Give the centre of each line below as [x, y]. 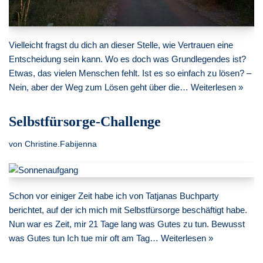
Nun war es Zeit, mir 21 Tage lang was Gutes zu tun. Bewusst [127, 224]
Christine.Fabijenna [61, 144]
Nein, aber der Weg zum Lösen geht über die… [100, 87]
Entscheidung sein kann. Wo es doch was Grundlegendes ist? [127, 59]
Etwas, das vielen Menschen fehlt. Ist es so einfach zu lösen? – [130, 73]
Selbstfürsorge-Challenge [85, 121]
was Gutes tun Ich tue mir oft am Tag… [85, 238]
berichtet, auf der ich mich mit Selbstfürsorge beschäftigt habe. [128, 210]
